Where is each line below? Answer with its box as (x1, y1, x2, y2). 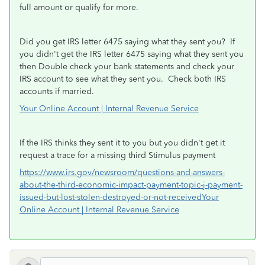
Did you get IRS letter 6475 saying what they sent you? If (20, 37, 235, 47)
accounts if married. (20, 86, 94, 96)
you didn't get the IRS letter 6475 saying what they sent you (20, 49, 244, 59)
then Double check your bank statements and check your (20, 62, 234, 72)
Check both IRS (168, 74, 226, 84)
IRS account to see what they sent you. (20, 74, 163, 84)
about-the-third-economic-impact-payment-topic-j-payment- (20, 180, 243, 190)
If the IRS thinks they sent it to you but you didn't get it (20, 138, 225, 148)
